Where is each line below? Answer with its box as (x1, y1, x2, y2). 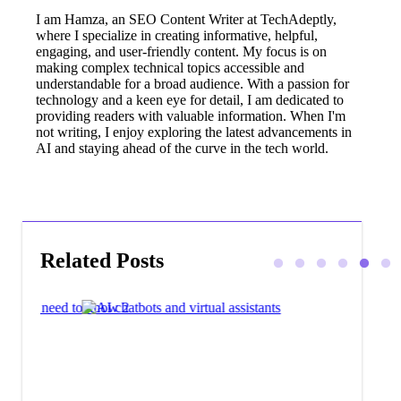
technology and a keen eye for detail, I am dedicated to (36, 91, 345, 107)
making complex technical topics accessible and (36, 59, 305, 75)
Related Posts (40, 248, 165, 272)
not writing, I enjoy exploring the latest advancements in (36, 124, 353, 140)
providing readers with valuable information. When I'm (36, 107, 346, 124)
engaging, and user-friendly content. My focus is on (36, 43, 328, 59)
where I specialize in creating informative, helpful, (36, 27, 319, 43)
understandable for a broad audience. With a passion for (36, 75, 350, 91)
